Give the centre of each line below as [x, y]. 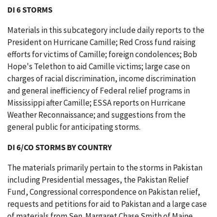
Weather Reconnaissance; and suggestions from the [96, 115]
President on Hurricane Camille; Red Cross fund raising [101, 42]
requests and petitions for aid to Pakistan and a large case [107, 204]
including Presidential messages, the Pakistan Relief [98, 180]
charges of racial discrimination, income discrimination [101, 78]
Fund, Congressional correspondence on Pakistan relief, [104, 192]
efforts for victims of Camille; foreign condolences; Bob [102, 54]
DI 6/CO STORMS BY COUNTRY [60, 147]
